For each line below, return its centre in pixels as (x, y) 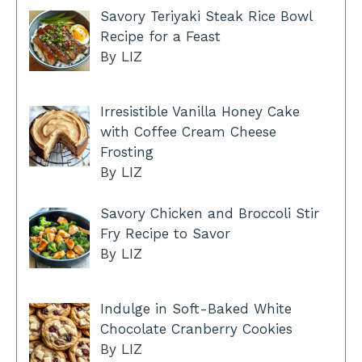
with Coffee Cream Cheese (188, 132)
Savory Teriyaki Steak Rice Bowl (206, 16)
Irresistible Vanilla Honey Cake (200, 112)
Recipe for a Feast (160, 36)
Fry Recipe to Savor (165, 233)
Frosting (126, 152)
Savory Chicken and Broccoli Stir (209, 213)
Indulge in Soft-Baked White (196, 308)
